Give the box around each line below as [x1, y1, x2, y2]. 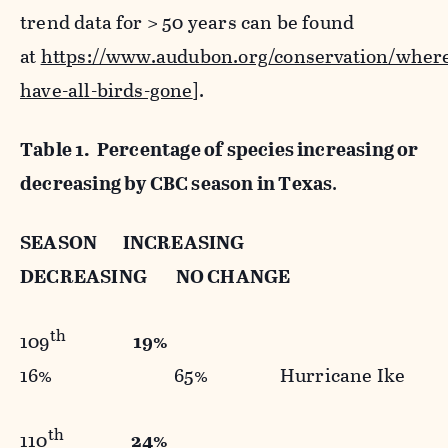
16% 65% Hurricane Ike [20, 361, 406, 391]
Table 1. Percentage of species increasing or [20, 135, 419, 165]
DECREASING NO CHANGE [20, 262, 291, 292]
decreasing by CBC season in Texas [20, 169, 333, 199]
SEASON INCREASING [20, 228, 274, 258]
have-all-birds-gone [20, 76, 193, 106]
